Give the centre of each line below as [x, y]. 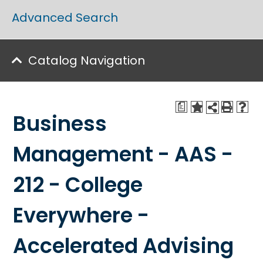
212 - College [78, 185]
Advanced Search [65, 18]
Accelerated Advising [123, 246]
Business [60, 124]
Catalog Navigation [87, 60]
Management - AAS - [123, 154]
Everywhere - [81, 215]
